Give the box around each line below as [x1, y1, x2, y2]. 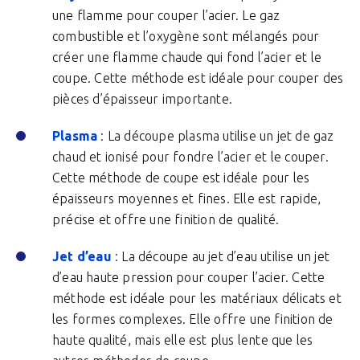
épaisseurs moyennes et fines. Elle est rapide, [52, 191, 321, 206]
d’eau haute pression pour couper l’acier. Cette [52, 270, 325, 284]
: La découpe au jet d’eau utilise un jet [111, 249, 330, 264]
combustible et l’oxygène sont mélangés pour [52, 29, 320, 43]
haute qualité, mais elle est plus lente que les [52, 333, 313, 347]
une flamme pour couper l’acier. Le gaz [52, 8, 280, 22]
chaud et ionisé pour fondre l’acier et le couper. [52, 149, 329, 164]
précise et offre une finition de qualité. [52, 212, 280, 227]
